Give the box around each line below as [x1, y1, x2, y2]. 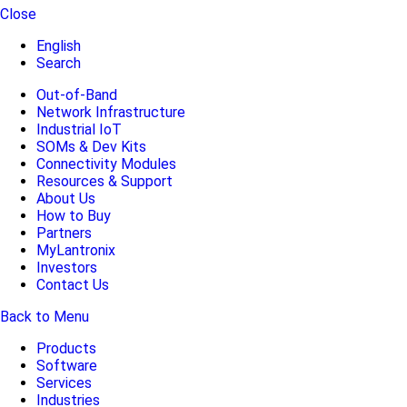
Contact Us [36, 276, 109, 294]
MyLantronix [36, 242, 115, 260]
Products [36, 340, 96, 358]
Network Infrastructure [36, 104, 185, 122]
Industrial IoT [36, 121, 122, 139]
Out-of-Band [36, 86, 117, 104]
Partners [36, 224, 92, 243]
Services [36, 374, 92, 392]
